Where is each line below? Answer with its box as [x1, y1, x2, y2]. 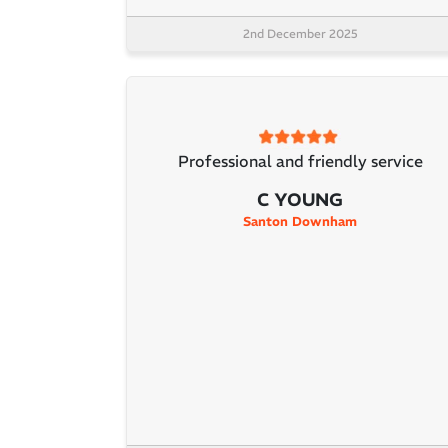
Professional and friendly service [177, 151, 423, 172]
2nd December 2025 [242, 25, 358, 41]
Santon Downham [243, 213, 357, 231]
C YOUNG [257, 188, 343, 212]
